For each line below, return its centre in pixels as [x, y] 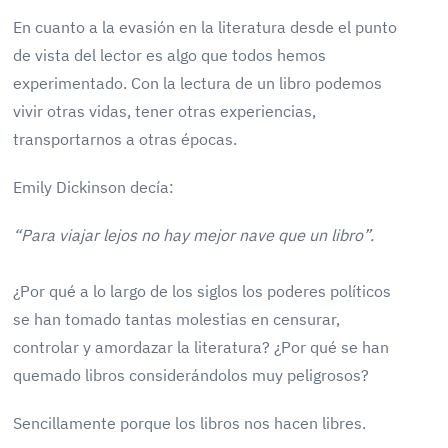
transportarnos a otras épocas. [129, 139]
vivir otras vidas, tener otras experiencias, [165, 111]
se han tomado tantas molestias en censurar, [177, 319]
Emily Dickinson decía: [94, 187]
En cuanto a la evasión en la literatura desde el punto [205, 27]
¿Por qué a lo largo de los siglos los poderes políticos [202, 291]
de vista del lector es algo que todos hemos [170, 55]
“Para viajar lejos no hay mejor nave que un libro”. [194, 235]
